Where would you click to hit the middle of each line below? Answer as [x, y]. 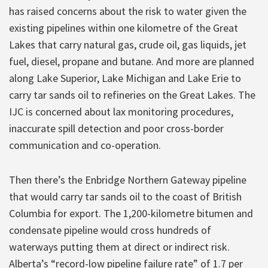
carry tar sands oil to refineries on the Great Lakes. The [132, 95]
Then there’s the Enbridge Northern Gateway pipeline [128, 179]
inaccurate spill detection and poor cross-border [116, 128]
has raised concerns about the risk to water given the [128, 11]
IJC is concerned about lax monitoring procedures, [121, 111]
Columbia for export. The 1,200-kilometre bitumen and [131, 213]
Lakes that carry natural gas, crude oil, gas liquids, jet [128, 44]
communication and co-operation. [85, 145]
